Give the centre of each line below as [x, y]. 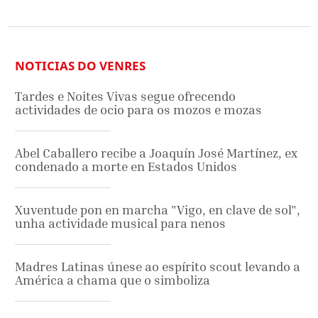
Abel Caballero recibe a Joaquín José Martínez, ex [156, 153]
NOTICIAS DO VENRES [80, 65]
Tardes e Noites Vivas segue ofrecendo [125, 96]
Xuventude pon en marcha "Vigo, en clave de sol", [158, 209]
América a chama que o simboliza [113, 280]
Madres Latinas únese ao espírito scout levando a [158, 266]
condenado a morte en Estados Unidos [126, 166]
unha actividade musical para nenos [120, 223]
